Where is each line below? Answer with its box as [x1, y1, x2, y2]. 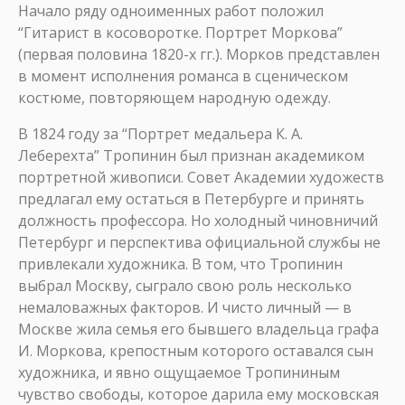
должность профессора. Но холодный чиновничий [18, 211, 378, 231]
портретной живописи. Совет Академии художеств [18, 167, 384, 187]
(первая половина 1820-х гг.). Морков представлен [18, 44, 380, 64]
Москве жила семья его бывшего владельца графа [18, 319, 379, 339]
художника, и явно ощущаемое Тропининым [18, 363, 340, 382]
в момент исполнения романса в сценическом [18, 66, 348, 86]
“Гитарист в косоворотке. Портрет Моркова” [18, 23, 343, 42]
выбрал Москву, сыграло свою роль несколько [18, 276, 352, 296]
